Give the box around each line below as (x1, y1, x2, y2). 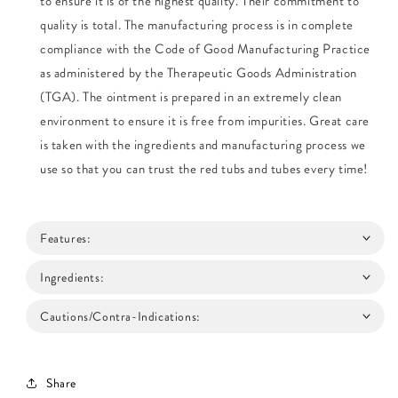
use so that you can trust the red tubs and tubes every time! (40, 159, 369, 179)
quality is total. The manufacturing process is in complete (40, 15, 354, 35)
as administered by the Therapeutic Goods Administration (40, 63, 358, 83)
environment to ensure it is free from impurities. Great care (40, 111, 370, 131)
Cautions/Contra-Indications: (40, 307, 201, 325)
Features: (40, 229, 92, 247)
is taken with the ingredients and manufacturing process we (40, 135, 366, 155)
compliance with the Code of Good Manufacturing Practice (40, 39, 371, 59)
